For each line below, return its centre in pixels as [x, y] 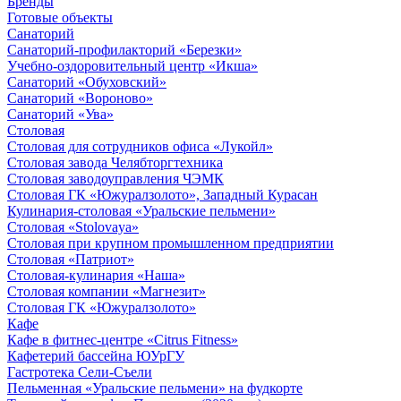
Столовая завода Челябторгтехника [115, 162]
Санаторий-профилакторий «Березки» [124, 50]
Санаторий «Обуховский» [87, 82]
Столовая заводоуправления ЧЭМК [115, 179]
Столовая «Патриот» [71, 259]
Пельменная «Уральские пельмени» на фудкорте [155, 388]
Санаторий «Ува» [60, 114]
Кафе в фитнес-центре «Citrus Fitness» [123, 340]
